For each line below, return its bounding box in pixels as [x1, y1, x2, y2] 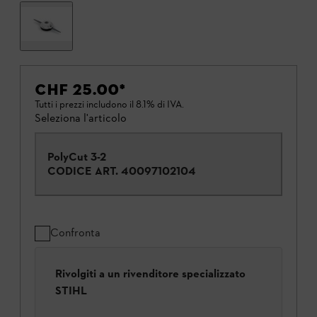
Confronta [50, 226, 100, 240]
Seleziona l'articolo [35, 111, 127, 125]
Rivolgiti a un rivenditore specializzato [55, 267, 246, 281]
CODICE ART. [47, 164, 118, 178]
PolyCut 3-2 [47, 150, 107, 164]
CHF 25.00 [35, 80, 119, 100]
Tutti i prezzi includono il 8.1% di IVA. [35, 98, 184, 111]
